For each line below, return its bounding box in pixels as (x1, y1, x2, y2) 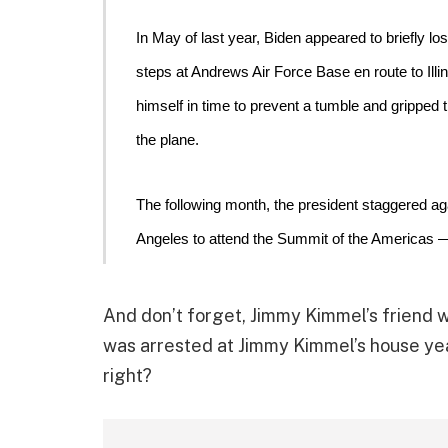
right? (103, 365, 152, 386)
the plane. (136, 131, 204, 148)
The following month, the (136, 196, 299, 213)
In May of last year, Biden (136, 29, 306, 46)
